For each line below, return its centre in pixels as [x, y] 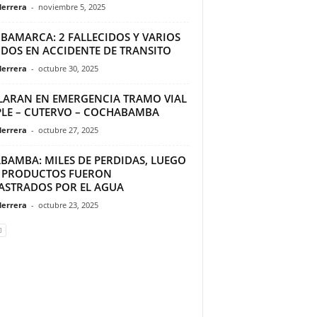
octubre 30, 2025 [68, 68]
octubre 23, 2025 [68, 204]
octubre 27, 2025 [68, 129]
